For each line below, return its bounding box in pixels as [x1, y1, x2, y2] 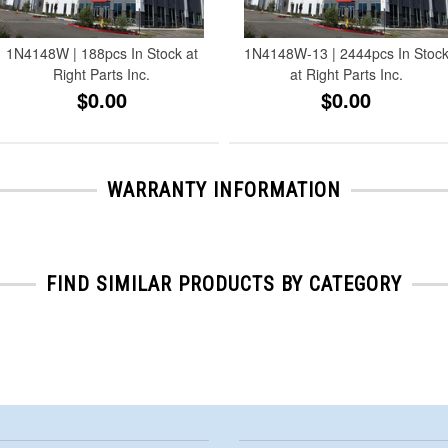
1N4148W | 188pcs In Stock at [5, 42, 198, 63]
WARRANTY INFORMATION [107, 177, 341, 202]
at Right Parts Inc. [289, 63, 403, 84]
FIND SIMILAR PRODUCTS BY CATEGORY [46, 271, 402, 296]
